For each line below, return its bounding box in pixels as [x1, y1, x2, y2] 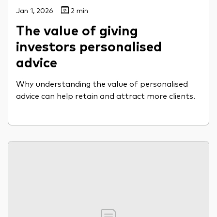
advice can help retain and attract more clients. [16, 90, 195, 101]
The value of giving [16, 20, 138, 39]
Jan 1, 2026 [16, 5, 53, 15]
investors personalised [16, 36, 162, 55]
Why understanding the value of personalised [16, 77, 188, 89]
